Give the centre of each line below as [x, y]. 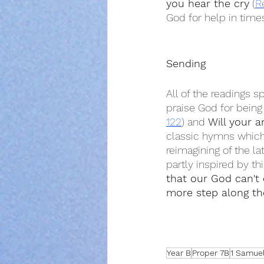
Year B [179, 253]
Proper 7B [211, 253]
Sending [186, 63]
